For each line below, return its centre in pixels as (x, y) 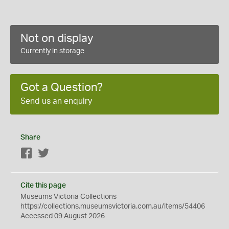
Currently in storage (52, 51)
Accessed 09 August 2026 (63, 216)
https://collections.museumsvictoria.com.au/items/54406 (113, 206)
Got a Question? (62, 87)
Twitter (61, 154)
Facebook (49, 154)
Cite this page (43, 185)
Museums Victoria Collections (68, 197)
